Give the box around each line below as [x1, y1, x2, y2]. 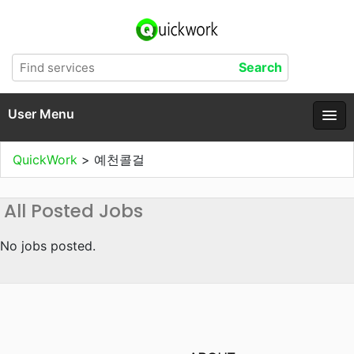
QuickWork [13, 152, 81, 168]
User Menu [8, 106, 74, 122]
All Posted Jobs [4, 198, 143, 224]
